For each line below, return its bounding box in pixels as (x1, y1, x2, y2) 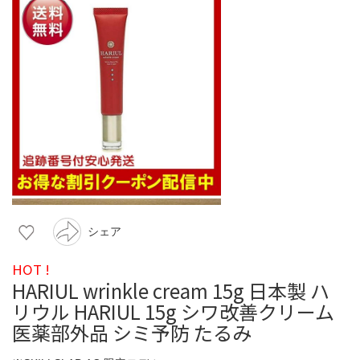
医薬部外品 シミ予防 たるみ (12, 317, 252, 346)
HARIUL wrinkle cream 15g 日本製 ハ (12, 276, 329, 305)
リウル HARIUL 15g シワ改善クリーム (12, 297, 334, 325)
